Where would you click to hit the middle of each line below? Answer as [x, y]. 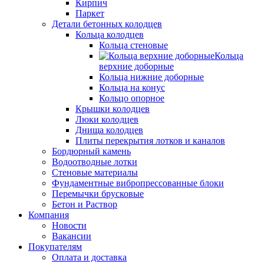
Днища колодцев [109, 130]
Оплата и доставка [89, 257]
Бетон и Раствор [85, 204]
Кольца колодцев [110, 34]
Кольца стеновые [133, 45]
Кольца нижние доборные [151, 77]
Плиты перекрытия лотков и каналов [150, 140]
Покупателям [55, 246]
